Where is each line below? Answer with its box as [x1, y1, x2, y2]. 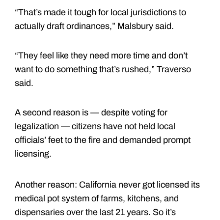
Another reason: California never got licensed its [15, 179, 200, 190]
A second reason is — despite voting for [15, 107, 167, 117]
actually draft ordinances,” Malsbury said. [15, 21, 174, 31]
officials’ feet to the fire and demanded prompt [15, 135, 191, 145]
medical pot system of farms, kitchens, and [15, 193, 179, 203]
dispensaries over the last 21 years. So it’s [15, 207, 176, 217]
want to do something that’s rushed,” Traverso [15, 64, 191, 74]
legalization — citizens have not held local [15, 121, 175, 131]
